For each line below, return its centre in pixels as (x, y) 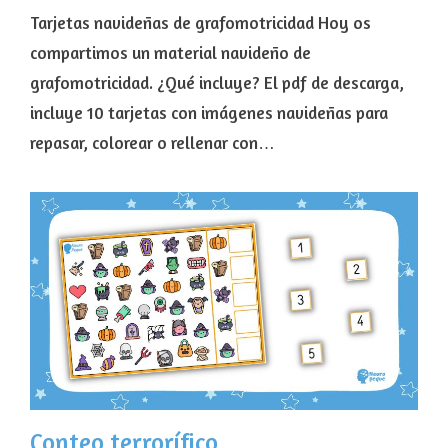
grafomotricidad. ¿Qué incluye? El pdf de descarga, (217, 83)
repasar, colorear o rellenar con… (152, 143)
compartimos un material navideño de (170, 53)
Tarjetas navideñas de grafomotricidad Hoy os (200, 23)
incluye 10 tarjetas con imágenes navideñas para (209, 113)
